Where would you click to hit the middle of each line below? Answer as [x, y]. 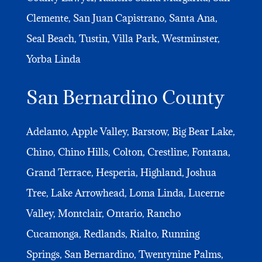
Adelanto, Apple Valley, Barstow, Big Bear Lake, [130, 131]
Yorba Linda [53, 59]
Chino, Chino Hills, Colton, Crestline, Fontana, [128, 152]
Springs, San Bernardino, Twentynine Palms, [125, 254]
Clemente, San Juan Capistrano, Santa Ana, [122, 18]
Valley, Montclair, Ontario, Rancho [103, 213]
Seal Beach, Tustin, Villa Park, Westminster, [123, 38]
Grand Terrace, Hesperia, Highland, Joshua [121, 172]
